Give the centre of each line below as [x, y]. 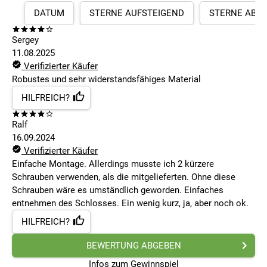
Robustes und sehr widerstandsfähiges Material [106, 80]
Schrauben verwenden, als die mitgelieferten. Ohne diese [124, 177]
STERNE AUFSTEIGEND [137, 13]
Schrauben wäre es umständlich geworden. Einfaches [118, 190]
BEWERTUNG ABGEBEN [133, 246]
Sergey [25, 40]
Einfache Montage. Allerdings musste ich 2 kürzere [113, 164]
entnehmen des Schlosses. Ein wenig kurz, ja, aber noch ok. [130, 204]
